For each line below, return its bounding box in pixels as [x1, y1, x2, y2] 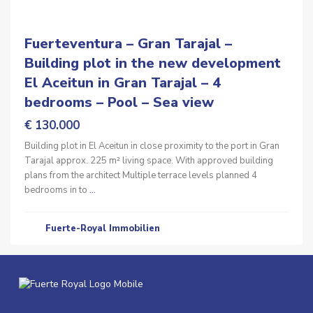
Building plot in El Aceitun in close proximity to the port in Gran [24, 140, 279, 152]
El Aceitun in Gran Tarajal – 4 [24, 73, 221, 92]
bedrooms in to [24, 184, 89, 196]
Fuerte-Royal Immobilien [45, 222, 160, 235]
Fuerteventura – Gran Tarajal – [24, 34, 232, 53]
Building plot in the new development [24, 54, 281, 73]
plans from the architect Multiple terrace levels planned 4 [24, 169, 257, 182]
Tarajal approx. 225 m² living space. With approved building [24, 154, 273, 167]
